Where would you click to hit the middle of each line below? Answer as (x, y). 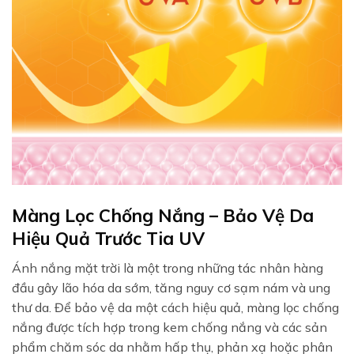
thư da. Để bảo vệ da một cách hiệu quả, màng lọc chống (175, 307)
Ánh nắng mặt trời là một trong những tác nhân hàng (168, 267)
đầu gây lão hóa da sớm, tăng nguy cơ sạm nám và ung (171, 287)
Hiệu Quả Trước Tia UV (108, 238)
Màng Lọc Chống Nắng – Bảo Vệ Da (163, 215)
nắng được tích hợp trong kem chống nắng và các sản (169, 327)
